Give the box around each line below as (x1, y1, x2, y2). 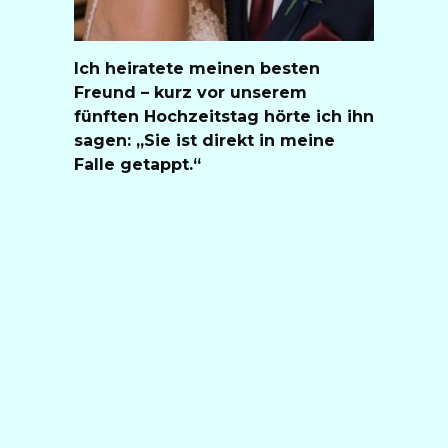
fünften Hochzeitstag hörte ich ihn (74, 106, 374, 126)
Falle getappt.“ (74, 154, 201, 174)
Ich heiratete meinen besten (74, 58, 320, 78)
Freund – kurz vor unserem (74, 82, 307, 102)
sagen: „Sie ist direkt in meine (74, 130, 335, 150)
